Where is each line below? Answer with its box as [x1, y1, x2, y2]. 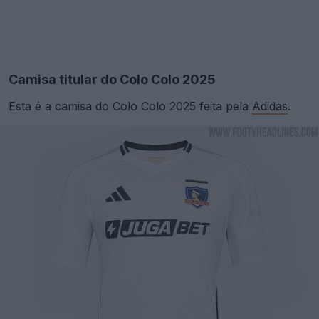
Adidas [252, 98, 288, 113]
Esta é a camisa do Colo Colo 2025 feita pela [9, 98, 252, 113]
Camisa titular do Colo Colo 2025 [9, 71, 216, 87]
